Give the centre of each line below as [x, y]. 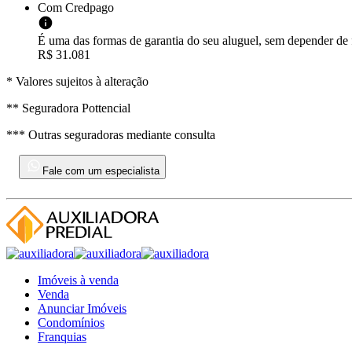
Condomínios [71, 323]
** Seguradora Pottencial [68, 108]
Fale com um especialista [101, 171]
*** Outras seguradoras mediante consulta [111, 135]
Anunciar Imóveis [82, 309]
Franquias [62, 337]
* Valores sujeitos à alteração [77, 82]
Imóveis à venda [78, 280]
